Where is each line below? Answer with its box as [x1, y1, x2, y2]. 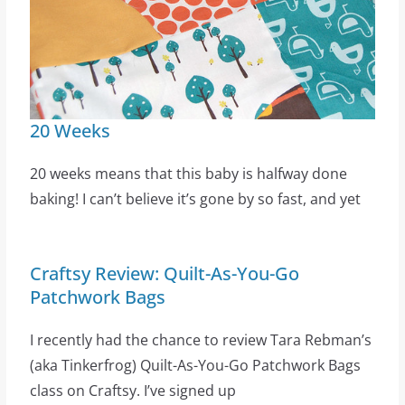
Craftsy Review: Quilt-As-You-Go [29, 260, 299, 286]
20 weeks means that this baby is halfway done [29, 163, 347, 184]
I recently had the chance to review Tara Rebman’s [29, 329, 372, 350]
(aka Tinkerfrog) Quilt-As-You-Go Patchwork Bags [29, 354, 361, 375]
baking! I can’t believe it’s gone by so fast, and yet [29, 188, 361, 209]
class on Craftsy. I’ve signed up [29, 380, 236, 400]
